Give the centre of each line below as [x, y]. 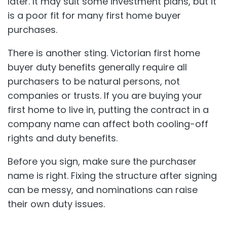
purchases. [32, 29]
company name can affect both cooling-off [108, 124]
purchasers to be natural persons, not [94, 81]
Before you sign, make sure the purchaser [102, 161]
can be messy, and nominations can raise [103, 190]
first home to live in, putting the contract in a [108, 109]
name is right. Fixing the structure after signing [112, 175]
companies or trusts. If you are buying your [105, 95]
